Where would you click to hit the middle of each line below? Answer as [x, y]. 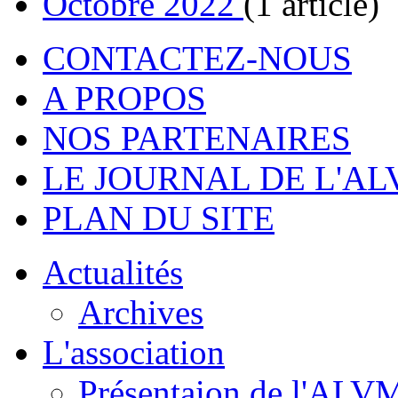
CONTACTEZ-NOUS [197, 59]
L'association [134, 353]
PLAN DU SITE [159, 219]
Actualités [113, 273]
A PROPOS [124, 99]
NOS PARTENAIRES [197, 139]
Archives [141, 313]
